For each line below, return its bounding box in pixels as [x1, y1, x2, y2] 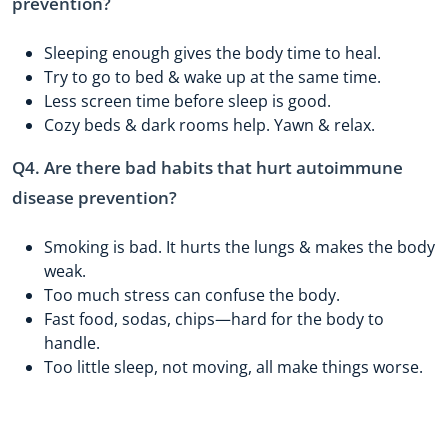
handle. [44, 332, 100, 355]
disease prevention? [12, 185, 177, 209]
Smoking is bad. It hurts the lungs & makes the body [44, 236, 435, 259]
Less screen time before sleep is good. [44, 89, 331, 112]
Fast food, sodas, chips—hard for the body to [44, 308, 384, 331]
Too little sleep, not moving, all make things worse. [44, 356, 423, 379]
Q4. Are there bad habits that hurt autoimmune [12, 155, 403, 179]
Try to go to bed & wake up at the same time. [44, 65, 381, 88]
